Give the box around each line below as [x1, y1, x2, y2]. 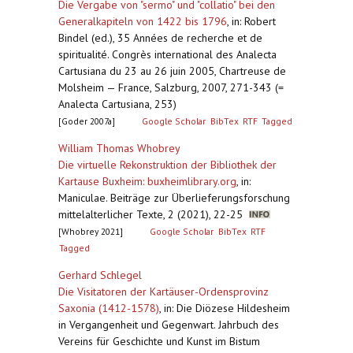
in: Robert [232, 14, 276, 28]
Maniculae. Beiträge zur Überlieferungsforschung [58, 191, 290, 205]
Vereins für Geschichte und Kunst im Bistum [58, 334, 260, 348]
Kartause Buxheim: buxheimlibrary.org [58, 174, 236, 188]
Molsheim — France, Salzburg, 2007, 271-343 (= [58, 80, 284, 95]
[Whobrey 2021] [58, 225, 123, 237]
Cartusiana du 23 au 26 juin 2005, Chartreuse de [58, 64, 286, 78]
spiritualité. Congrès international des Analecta [58, 47, 277, 61]
